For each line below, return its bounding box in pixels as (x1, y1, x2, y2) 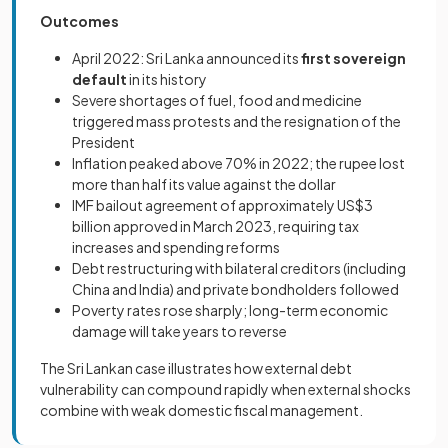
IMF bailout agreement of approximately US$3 (72, 195, 373, 214)
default (72, 69, 127, 88)
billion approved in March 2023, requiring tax (72, 216, 359, 235)
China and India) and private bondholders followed (72, 279, 399, 298)
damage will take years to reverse (72, 321, 287, 340)
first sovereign (301, 48, 406, 67)
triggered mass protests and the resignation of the (72, 111, 401, 130)
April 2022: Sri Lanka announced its (72, 48, 301, 67)
